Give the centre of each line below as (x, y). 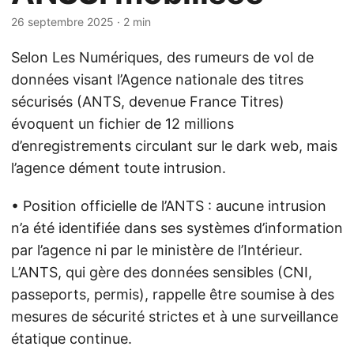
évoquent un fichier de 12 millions (122, 124)
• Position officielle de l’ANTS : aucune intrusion (169, 206)
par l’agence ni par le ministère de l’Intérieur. (157, 250)
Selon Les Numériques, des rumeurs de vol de (162, 57)
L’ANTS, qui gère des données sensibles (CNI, (162, 272)
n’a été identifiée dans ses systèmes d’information (177, 228)
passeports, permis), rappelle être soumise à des (173, 294)
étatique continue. (72, 339)
